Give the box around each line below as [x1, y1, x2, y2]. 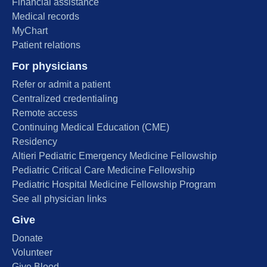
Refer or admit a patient [12, 79, 110, 89]
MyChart [12, 25, 48, 36]
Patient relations [12, 39, 80, 50]
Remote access [12, 107, 77, 118]
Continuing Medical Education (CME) [12, 122, 169, 132]
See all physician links [12, 193, 107, 204]
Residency [12, 136, 57, 147]
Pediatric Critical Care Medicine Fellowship [12, 164, 195, 175]
